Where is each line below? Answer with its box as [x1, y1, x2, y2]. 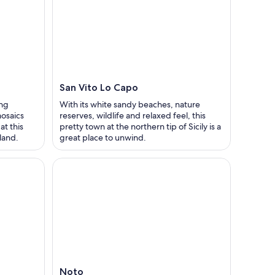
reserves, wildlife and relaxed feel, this [60, 110, 206, 122]
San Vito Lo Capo [60, 82, 138, 94]
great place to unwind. [60, 132, 146, 144]
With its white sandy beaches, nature [60, 99, 200, 110]
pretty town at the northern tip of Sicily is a [60, 121, 221, 133]
